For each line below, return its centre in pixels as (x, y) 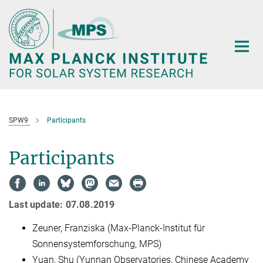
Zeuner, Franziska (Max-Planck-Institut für (119, 228)
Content (19, 27)
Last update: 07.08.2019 (62, 204)
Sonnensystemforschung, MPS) (97, 244)
